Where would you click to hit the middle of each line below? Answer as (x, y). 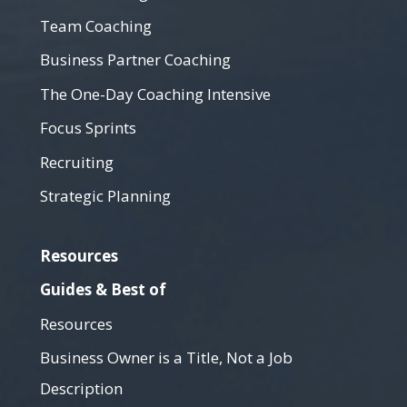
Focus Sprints (88, 128)
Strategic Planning (105, 196)
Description (81, 389)
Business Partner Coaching (135, 60)
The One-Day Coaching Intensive (155, 94)
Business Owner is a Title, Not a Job (166, 358)
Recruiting (77, 162)
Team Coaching (96, 26)
